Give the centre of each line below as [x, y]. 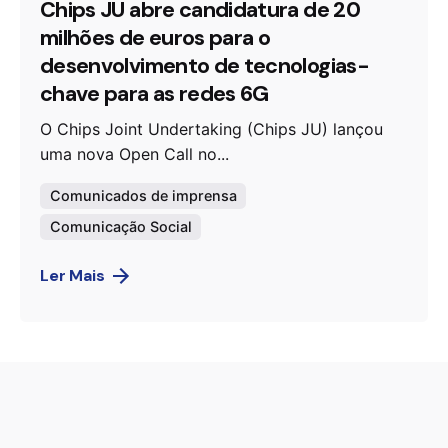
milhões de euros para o [155, 37]
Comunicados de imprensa [143, 195]
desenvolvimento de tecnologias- [204, 65]
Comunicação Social [120, 227]
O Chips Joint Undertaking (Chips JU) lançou [211, 129]
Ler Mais [72, 276]
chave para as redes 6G [154, 93]
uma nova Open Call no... [134, 154]
